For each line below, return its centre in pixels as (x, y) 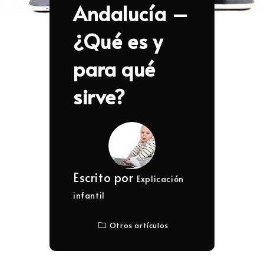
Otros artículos (139, 225)
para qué (114, 69)
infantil (89, 196)
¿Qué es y (118, 41)
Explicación (160, 179)
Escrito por (105, 178)
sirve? (99, 97)
